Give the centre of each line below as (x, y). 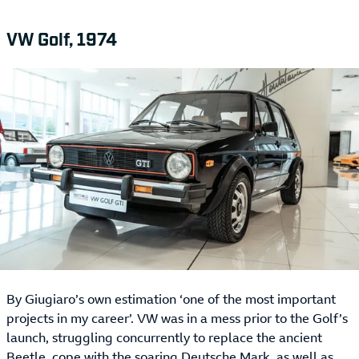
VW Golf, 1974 (62, 38)
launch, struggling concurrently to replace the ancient (164, 338)
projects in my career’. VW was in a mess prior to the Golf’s (177, 319)
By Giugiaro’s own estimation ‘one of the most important (171, 299)
